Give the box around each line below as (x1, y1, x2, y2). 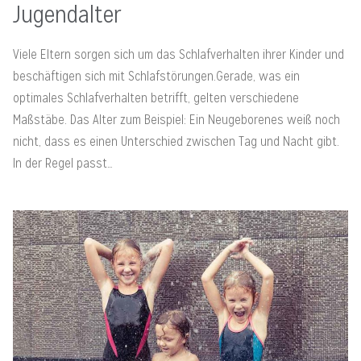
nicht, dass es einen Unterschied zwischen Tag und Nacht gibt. (13, 133, 339, 151)
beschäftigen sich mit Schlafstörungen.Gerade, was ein (13, 68, 300, 85)
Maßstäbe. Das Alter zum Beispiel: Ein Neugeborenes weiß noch (13, 111, 340, 129)
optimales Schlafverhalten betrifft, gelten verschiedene (13, 89, 299, 107)
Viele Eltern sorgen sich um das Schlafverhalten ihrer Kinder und (13, 46, 344, 64)
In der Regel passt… (13, 155, 113, 172)
